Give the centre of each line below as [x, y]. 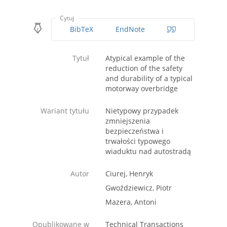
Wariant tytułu [65, 111]
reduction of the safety [144, 68]
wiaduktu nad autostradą [148, 152]
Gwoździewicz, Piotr [139, 188]
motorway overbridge [142, 89]
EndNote [130, 29]
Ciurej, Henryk [129, 174]
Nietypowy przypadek [142, 111]
